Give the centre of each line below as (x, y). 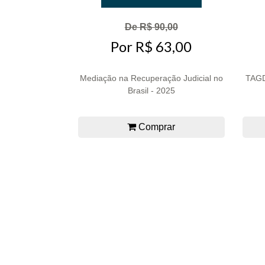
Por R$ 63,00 (151, 47)
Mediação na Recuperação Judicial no (151, 78)
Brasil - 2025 (151, 91)
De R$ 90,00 (151, 27)
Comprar (156, 127)
